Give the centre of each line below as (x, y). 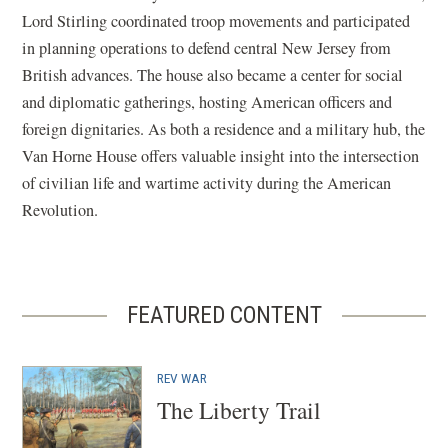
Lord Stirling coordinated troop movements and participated (216, 20)
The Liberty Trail (239, 409)
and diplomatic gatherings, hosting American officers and (207, 101)
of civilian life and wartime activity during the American (207, 182)
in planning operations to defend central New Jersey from (207, 47)
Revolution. (60, 209)
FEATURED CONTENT (224, 314)
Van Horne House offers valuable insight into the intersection (221, 155)
